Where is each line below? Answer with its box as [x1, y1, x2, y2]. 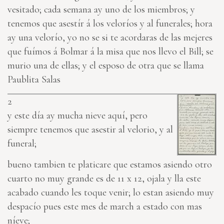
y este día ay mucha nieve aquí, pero [7, 109, 147, 122]
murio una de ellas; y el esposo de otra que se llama [7, 59, 204, 72]
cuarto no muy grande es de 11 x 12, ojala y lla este [7, 172, 201, 185]
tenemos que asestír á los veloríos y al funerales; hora [7, 17, 212, 30]
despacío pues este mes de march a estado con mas [7, 200, 202, 213]
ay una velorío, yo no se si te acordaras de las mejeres [7, 31, 212, 44]
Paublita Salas [7, 73, 60, 86]
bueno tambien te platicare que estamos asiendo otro [7, 158, 212, 171]
